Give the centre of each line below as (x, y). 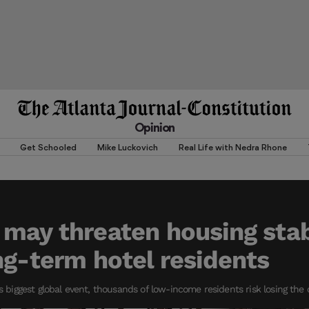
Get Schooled (48, 147)
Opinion (154, 127)
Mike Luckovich (128, 147)
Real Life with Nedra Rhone (233, 147)
